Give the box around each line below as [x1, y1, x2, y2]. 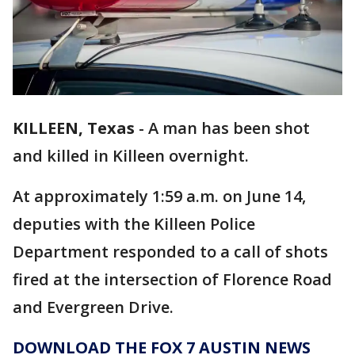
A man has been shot [148, 117, 310, 139]
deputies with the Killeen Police [13, 213, 255, 235]
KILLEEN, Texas [13, 117, 135, 139]
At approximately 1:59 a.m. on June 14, [13, 185, 306, 208]
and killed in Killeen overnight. [13, 145, 253, 167]
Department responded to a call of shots [13, 241, 328, 263]
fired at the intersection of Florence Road [13, 269, 332, 291]
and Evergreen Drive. [13, 296, 177, 319]
